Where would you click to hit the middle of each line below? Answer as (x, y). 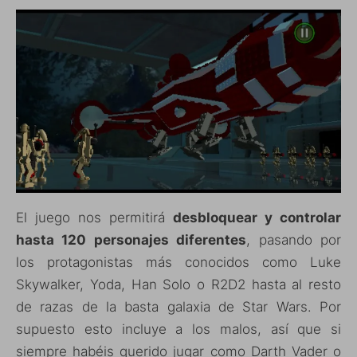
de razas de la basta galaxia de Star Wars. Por (178, 306)
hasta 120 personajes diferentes (131, 239)
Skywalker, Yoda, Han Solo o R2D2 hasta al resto (178, 284)
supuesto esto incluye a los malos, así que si (178, 329)
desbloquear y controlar (257, 217)
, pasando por (294, 239)
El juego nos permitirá (94, 217)
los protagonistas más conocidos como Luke (178, 262)
